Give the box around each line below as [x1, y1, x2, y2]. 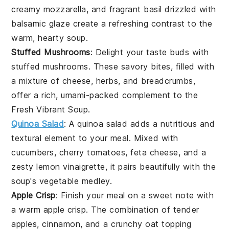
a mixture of [11, 75, 62, 86]
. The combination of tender [86, 204, 199, 215]
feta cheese [130, 147, 178, 157]
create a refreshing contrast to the [70, 18, 213, 29]
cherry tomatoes [59, 147, 126, 157]
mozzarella [43, 4, 86, 14]
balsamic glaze [11, 18, 71, 29]
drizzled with [162, 4, 216, 14]
